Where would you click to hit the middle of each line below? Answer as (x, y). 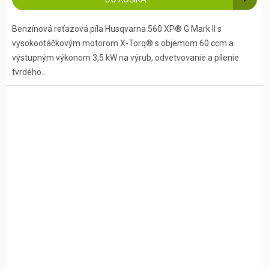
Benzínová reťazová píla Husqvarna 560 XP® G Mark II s (117, 29)
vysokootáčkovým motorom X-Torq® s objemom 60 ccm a (123, 44)
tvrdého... (29, 72)
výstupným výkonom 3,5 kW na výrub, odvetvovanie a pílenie (125, 58)
